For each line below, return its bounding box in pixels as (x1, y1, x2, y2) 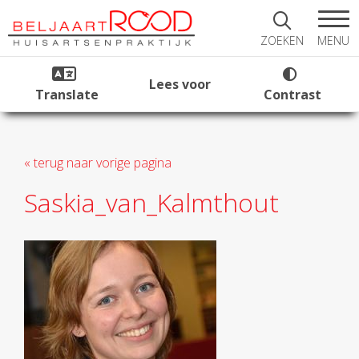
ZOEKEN (260, 33, 304, 48)
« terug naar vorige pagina (24, 154, 171, 171)
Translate (34, 86, 99, 103)
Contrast (264, 86, 321, 103)
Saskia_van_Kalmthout (24, 185, 279, 220)
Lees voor (148, 75, 211, 93)
